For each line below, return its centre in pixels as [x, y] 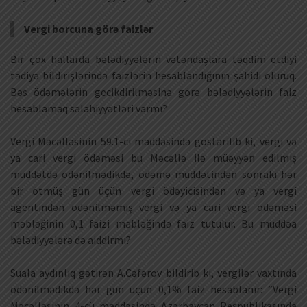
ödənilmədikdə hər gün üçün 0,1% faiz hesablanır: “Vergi [153, 289]
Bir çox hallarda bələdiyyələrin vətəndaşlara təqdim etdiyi [153, 59]
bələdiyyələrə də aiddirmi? [71, 240]
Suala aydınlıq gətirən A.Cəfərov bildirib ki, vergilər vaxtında [153, 272]
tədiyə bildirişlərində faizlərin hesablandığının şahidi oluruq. [153, 75]
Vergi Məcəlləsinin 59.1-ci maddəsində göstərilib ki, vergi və [153, 141]
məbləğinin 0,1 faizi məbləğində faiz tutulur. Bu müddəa [153, 223]
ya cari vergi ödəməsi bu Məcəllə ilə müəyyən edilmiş [153, 157]
